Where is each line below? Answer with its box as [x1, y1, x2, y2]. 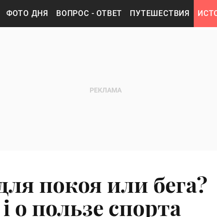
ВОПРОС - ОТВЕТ [56, 9, 123, 18]
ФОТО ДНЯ [6, 9, 49, 18]
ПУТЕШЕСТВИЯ [130, 9, 190, 18]
